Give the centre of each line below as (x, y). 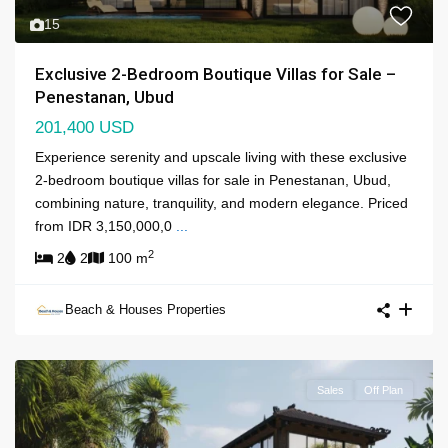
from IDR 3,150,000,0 (105, 226)
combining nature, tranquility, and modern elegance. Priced (221, 203)
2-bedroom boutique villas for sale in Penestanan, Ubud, (213, 180)
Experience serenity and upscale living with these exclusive (221, 157)
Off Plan (383, 390)
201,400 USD (84, 128)
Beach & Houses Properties (145, 310)
